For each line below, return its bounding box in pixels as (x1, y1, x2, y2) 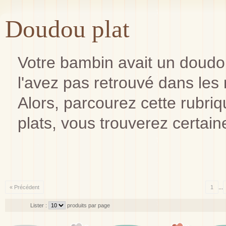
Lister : (30, 202, 48, 209)
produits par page (67, 202, 110, 209)
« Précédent (10, 184, 39, 191)
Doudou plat (5, 16, 130, 43)
